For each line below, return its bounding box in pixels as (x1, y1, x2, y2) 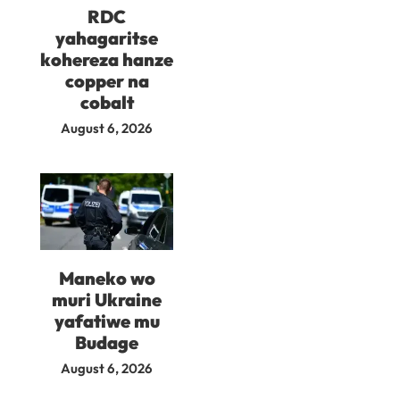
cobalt (79, 90, 134, 113)
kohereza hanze (40, 47, 173, 71)
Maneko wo (58, 266, 155, 289)
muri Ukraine (52, 287, 162, 311)
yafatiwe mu (54, 309, 160, 332)
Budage (75, 330, 138, 354)
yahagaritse (55, 26, 158, 49)
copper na (64, 69, 149, 92)
